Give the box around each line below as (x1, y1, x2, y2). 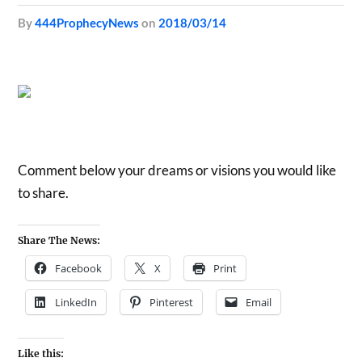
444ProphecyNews (35, 15, 140, 30)
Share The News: (18, 234, 101, 246)
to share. (18, 183, 69, 201)
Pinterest (149, 295, 194, 309)
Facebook (55, 261, 103, 276)
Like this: (18, 347, 65, 360)
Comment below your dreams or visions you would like (18, 161, 337, 179)
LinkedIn (55, 295, 98, 309)
